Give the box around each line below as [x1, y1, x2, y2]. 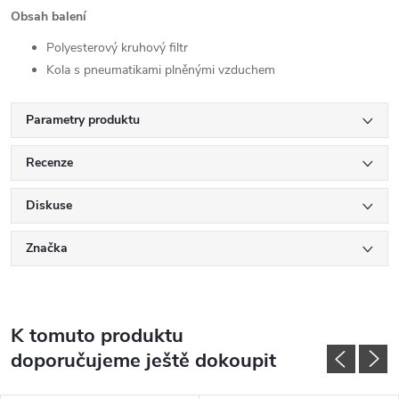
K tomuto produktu [11, 322, 183, 349]
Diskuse [26, 196, 72, 214]
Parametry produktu [26, 110, 140, 128]
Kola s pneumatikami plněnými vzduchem [46, 61, 275, 78]
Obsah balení [11, 7, 86, 25]
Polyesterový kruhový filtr [46, 38, 188, 56]
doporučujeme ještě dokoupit [11, 346, 276, 374]
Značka [26, 239, 68, 256]
